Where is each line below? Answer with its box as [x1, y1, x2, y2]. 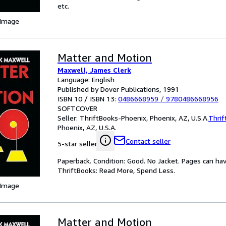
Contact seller [126, 137, 171, 145]
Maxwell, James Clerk [58, 66, 131, 74]
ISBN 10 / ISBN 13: [58, 94, 118, 103]
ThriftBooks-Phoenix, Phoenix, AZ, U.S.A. [80, 114, 208, 122]
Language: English [58, 75, 115, 84]
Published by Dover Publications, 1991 [58, 85, 179, 93]
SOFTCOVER [58, 104, 97, 112]
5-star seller [58, 139, 97, 148]
